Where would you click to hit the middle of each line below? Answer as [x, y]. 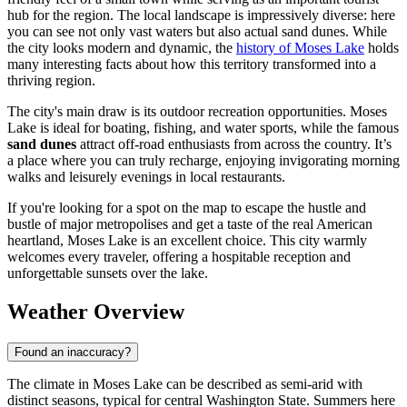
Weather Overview [96, 312]
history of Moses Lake [300, 48]
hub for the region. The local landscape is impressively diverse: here [201, 15]
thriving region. [51, 81]
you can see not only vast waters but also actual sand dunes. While [197, 32]
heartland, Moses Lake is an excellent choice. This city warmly [187, 241]
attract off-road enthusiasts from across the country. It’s [234, 144]
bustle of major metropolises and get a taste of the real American [190, 224]
